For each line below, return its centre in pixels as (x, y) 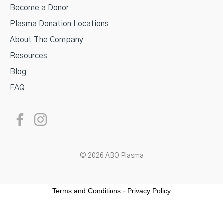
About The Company (47, 40)
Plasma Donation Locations (59, 24)
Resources (29, 56)
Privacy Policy (149, 191)
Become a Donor (39, 8)
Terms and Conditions (87, 191)
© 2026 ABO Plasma (111, 156)
